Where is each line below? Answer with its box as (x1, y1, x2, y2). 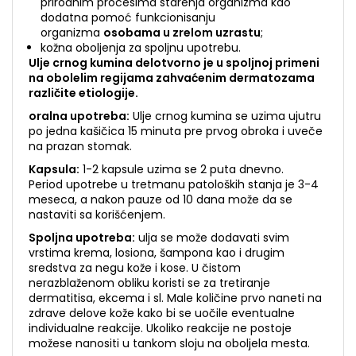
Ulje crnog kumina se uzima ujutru (130, 108, 321, 124)
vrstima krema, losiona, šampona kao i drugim (29, 245, 284, 261)
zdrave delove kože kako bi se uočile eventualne (29, 305, 295, 321)
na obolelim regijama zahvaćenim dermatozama (29, 70, 315, 86)
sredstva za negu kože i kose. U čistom (29, 260, 241, 276)
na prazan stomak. (29, 138, 132, 154)
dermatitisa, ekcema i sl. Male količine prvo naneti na (29, 290, 322, 306)
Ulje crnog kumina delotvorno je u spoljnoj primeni (29, 55, 319, 71)
